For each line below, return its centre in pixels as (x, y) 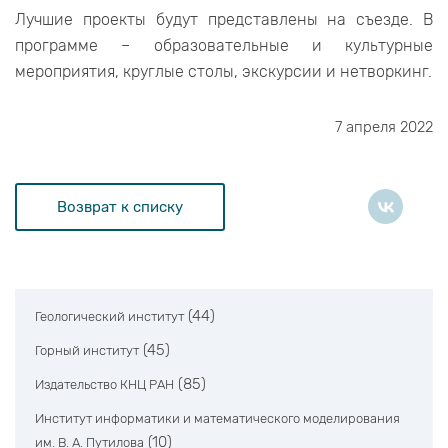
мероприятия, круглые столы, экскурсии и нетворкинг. (223, 72)
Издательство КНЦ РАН (104, 385)
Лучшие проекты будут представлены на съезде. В (224, 20)
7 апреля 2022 (384, 127)
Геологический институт (109, 317)
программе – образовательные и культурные (224, 46)
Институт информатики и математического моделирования (217, 419)
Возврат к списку (120, 206)
